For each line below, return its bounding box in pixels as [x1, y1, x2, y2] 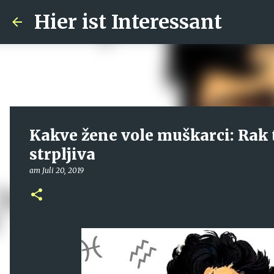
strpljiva [29, 145, 95, 164]
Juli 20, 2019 [42, 166, 84, 175]
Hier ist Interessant [34, 10, 222, 34]
